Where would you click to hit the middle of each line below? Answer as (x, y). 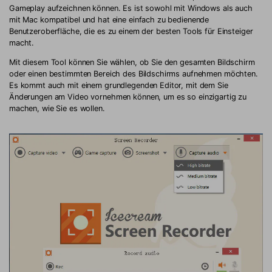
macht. (22, 43)
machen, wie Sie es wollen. (57, 108)
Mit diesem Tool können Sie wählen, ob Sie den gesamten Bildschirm (132, 62)
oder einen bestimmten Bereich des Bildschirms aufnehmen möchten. (134, 73)
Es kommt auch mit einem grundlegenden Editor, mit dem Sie (119, 85)
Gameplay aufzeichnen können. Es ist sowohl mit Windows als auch (131, 8)
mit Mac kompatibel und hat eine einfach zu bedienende (109, 20)
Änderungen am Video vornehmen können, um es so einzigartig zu (128, 97)
